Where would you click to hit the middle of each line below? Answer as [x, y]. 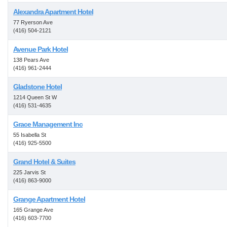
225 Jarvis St [29, 172]
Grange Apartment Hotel [49, 199]
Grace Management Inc [48, 124]
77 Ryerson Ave [33, 22]
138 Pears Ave [31, 60]
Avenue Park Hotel [41, 49]
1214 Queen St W [35, 97]
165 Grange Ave [33, 210]
